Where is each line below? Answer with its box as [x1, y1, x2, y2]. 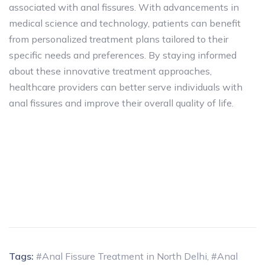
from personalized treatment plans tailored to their [9, 33, 228, 46]
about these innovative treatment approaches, [9, 65, 212, 77]
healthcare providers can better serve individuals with [9, 81, 243, 93]
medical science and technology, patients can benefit [9, 17, 241, 30]
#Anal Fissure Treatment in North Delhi [36, 250, 207, 263]
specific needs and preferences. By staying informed [9, 49, 237, 62]
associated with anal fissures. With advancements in [9, 1, 239, 14]
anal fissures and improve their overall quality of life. [9, 97, 234, 109]
